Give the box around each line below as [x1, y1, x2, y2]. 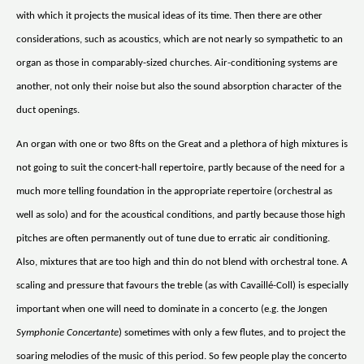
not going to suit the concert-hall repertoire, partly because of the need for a [16, 162, 344, 173]
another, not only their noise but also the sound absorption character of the [16, 80, 341, 92]
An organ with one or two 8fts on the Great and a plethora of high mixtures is [16, 138, 348, 149]
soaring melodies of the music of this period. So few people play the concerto [16, 350, 347, 362]
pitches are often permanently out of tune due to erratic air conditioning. [16, 232, 330, 244]
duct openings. [16, 104, 80, 115]
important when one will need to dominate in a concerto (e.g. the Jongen [16, 303, 327, 314]
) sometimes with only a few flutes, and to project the [119, 327, 345, 338]
